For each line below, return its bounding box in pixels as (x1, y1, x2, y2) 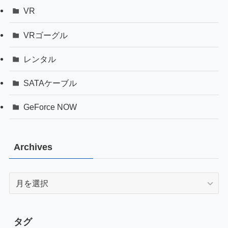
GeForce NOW (23, 102, 77, 112)
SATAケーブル (23, 78, 77, 88)
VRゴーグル (23, 30, 68, 40)
